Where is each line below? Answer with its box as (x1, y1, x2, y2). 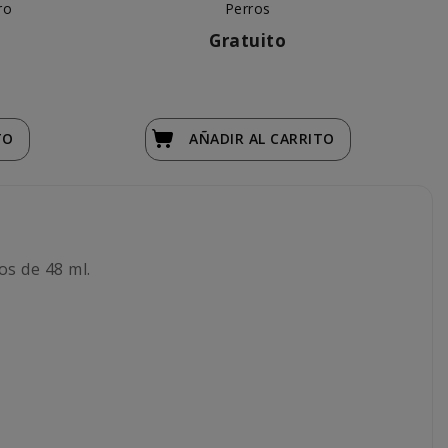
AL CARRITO (248, 128, 335, 148)
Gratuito (209, 28, 286, 52)
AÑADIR (189, 128, 249, 148)
